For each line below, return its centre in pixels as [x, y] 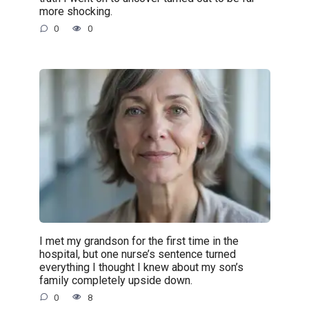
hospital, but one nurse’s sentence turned [137, 254]
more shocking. [76, 11]
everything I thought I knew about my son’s [141, 267]
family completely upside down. [116, 280]
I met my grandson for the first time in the [139, 241]
